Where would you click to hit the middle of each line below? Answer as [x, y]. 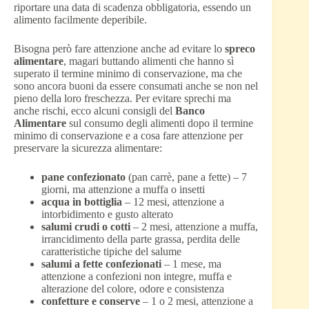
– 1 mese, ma [191, 264]
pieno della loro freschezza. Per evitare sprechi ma [122, 99]
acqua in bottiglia [82, 202]
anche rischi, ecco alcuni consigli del [94, 111]
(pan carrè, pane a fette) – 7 [186, 177]
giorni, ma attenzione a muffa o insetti [123, 190]
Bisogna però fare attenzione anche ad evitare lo [118, 49]
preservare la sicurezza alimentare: [88, 148]
